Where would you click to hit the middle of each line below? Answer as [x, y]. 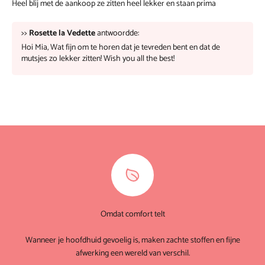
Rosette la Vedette [62, 34]
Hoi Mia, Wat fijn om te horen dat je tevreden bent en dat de [121, 48]
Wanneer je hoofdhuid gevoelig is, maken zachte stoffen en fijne [132, 241]
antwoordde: [117, 34]
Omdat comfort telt [132, 215]
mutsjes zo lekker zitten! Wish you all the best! [98, 59]
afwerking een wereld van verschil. [132, 254]
